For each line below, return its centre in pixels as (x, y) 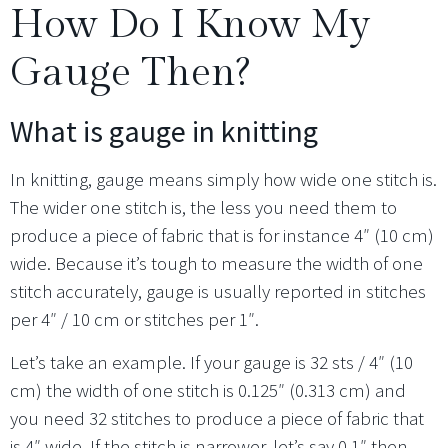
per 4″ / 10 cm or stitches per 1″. (134, 319)
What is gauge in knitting (164, 131)
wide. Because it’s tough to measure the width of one (216, 263)
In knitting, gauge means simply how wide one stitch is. (223, 179)
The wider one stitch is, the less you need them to (203, 207)
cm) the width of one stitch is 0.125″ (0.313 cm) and (208, 389)
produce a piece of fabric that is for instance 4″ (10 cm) (222, 235)
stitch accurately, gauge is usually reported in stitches (218, 291)
